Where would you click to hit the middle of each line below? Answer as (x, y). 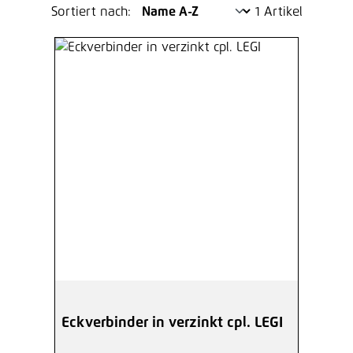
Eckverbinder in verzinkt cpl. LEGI (172, 323)
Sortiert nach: (93, 11)
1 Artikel (279, 11)
